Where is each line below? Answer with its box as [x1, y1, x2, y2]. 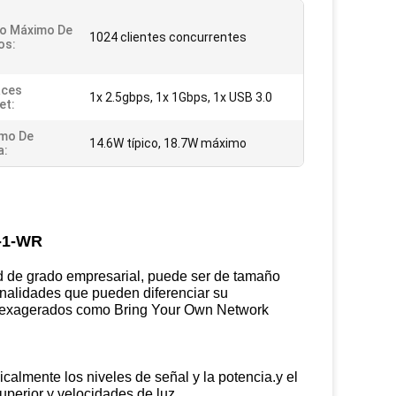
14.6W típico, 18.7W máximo [89, 136, 247, 150]
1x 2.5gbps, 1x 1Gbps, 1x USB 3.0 [89, 90, 272, 104]
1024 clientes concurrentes [89, 30, 247, 44]
